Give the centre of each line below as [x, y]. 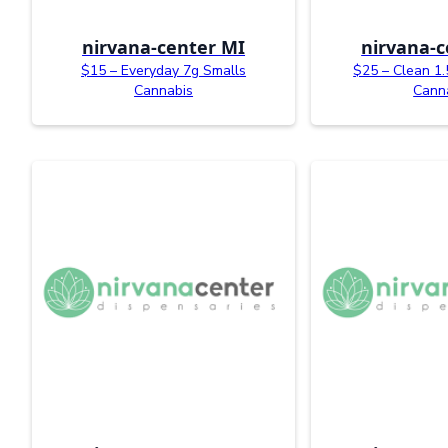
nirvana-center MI [164, 47]
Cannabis [164, 91]
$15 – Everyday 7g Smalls [164, 71]
